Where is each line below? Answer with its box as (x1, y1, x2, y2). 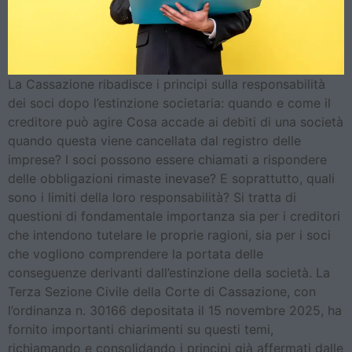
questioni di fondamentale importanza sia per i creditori (8, 208, 340, 225)
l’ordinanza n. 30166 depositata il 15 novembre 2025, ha (8, 302, 342, 319)
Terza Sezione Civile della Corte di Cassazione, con (8, 284, 316, 300)
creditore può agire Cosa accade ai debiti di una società (8, 114, 343, 130)
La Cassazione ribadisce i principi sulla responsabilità (8, 76, 325, 93)
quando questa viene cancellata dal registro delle (8, 133, 301, 149)
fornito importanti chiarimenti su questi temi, (8, 321, 273, 338)
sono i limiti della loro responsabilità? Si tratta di (8, 189, 296, 206)
